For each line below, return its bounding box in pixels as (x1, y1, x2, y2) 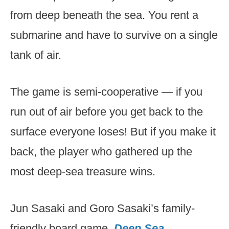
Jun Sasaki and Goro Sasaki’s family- (10, 202, 195, 215)
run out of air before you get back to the (10, 105, 203, 118)
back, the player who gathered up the (10, 145, 192, 158)
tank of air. (10, 49, 61, 61)
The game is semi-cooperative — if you (10, 85, 202, 98)
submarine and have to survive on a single (10, 29, 218, 41)
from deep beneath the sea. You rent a (10, 9, 198, 21)
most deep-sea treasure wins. (10, 165, 155, 178)
